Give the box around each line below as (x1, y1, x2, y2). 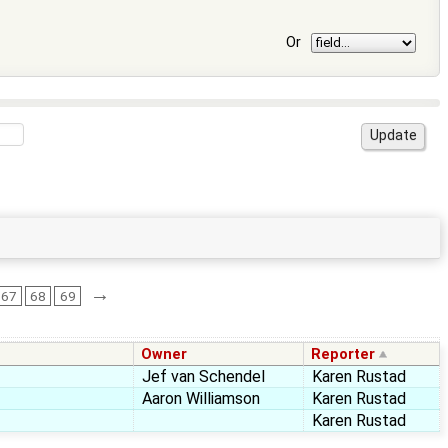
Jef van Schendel (142, 367, 265, 387)
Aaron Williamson (142, 389, 260, 409)
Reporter (311, 346, 376, 364)
